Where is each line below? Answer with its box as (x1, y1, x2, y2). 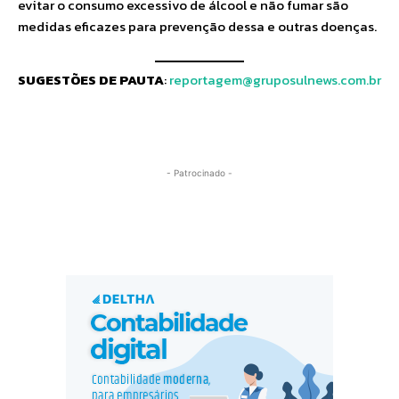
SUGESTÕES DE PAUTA (18, 69, 164, 90)
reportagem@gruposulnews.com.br (169, 69, 381, 90)
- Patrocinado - (167, 167, 232, 178)
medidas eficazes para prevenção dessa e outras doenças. (18, 16, 377, 37)
